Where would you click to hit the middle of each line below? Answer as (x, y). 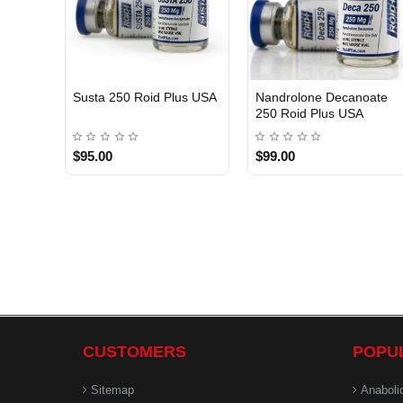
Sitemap (112, 390)
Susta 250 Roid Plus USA (145, 97)
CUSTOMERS (134, 352)
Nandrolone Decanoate (322, 97)
